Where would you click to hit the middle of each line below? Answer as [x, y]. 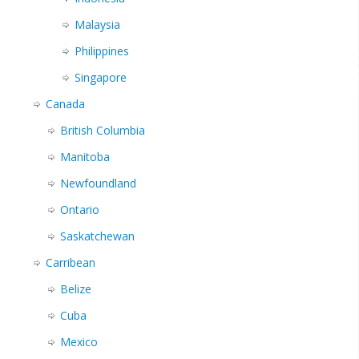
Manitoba [85, 157]
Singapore [101, 78]
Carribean [71, 263]
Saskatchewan [97, 236]
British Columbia [103, 131]
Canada [65, 104]
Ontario [80, 210]
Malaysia [97, 25]
